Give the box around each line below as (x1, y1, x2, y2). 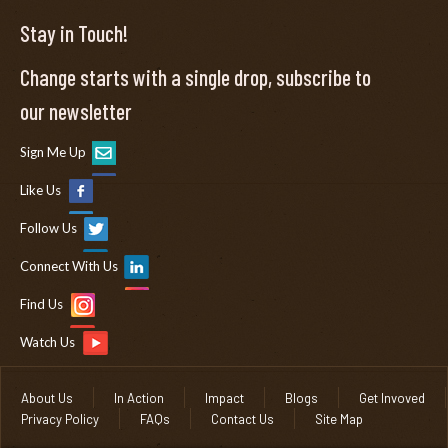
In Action (114, 389, 164, 406)
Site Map (315, 410, 363, 427)
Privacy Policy (21, 410, 99, 427)
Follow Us (20, 219, 77, 236)
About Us (21, 389, 73, 406)
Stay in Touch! (20, 19, 128, 46)
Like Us (20, 181, 61, 198)
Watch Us (20, 333, 75, 350)
